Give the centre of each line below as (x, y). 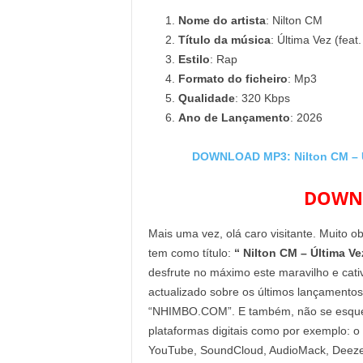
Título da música (224, 40)
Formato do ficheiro (233, 79)
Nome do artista (222, 20)
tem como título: (189, 253)
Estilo (194, 59)
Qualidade (206, 98)
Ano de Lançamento (234, 117)
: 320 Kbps (262, 98)
